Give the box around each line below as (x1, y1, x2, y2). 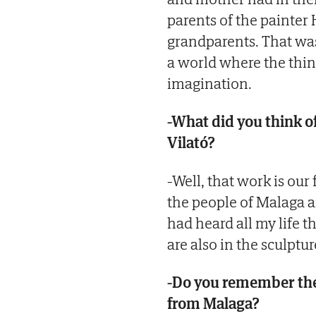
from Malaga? (167, 293, 259, 314)
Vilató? (167, 133, 214, 153)
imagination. (167, 73, 252, 94)
